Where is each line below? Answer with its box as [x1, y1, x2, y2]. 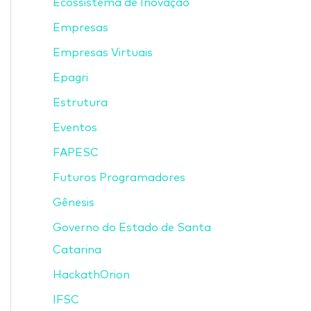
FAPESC [53, 146, 99, 158]
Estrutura [53, 96, 108, 108]
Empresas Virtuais [53, 47, 153, 58]
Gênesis [53, 196, 94, 208]
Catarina [53, 244, 101, 255]
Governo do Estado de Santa [53, 221, 211, 233]
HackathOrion [53, 269, 130, 280]
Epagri [53, 72, 88, 83]
